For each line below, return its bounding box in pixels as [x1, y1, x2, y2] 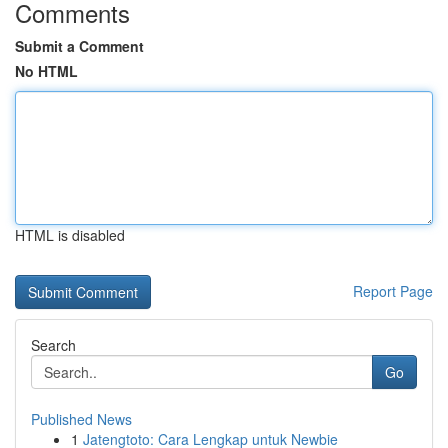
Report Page [353, 281, 433, 301]
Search [31, 335, 76, 355]
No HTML [15, 61, 78, 81]
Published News [31, 409, 132, 429]
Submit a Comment [15, 36, 144, 56]
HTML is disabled [15, 225, 125, 245]
